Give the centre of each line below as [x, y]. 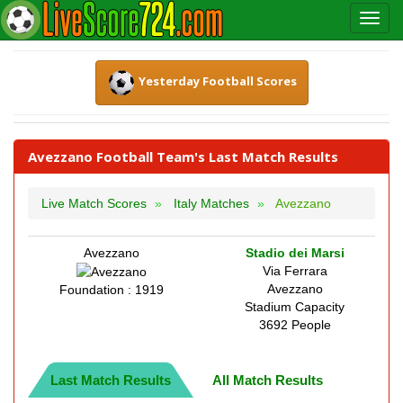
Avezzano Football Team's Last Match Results [183, 157]
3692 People [295, 325]
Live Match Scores [94, 203]
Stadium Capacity [295, 307]
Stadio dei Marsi [295, 253]
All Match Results [268, 380]
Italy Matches [211, 203]
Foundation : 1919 [111, 290]
